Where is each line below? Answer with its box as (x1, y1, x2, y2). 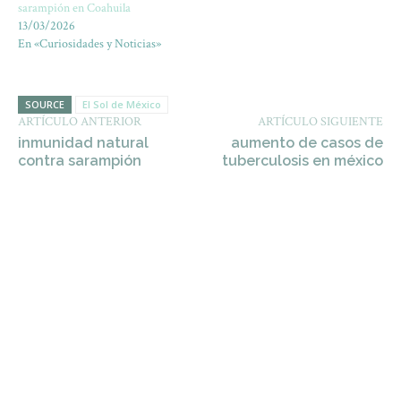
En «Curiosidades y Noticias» (18, 36, 161, 52)
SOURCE (25, 98, 64, 111)
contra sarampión (18, 152, 141, 169)
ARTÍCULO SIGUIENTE (257, 114, 383, 130)
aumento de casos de (230, 134, 383, 151)
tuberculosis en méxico (221, 152, 383, 169)
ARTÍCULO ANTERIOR (18, 114, 141, 130)
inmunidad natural (18, 134, 149, 151)
